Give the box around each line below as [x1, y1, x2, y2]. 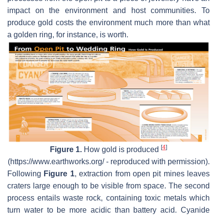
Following [7, 170, 44, 178]
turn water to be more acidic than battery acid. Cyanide [7, 206, 210, 215]
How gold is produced [82, 145, 161, 154]
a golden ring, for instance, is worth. [7, 30, 128, 39]
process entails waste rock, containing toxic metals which [7, 194, 210, 202]
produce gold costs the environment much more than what [7, 18, 210, 27]
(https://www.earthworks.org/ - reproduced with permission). [7, 157, 210, 166]
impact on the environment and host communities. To [7, 6, 210, 15]
